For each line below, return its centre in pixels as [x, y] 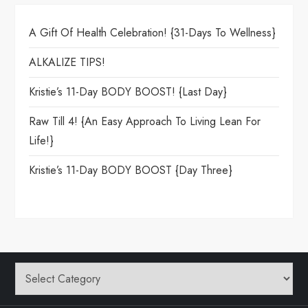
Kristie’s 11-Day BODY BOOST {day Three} [131, 170]
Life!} [41, 141]
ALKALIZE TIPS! [67, 62]
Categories [40, 271]
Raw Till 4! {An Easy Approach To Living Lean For [145, 121]
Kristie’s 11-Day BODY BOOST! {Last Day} [128, 92]
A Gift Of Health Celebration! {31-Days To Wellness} [152, 33]
